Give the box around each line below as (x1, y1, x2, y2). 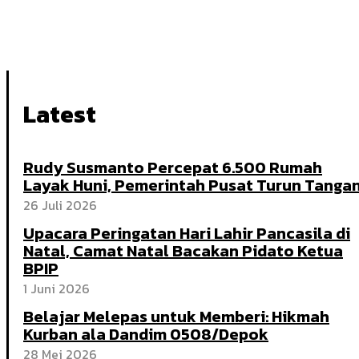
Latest (23, 95, 96, 132)
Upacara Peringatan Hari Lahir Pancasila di (23, 220, 350, 245)
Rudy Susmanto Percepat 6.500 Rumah (23, 155, 322, 179)
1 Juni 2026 (23, 278, 90, 298)
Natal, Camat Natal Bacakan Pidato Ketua (23, 238, 343, 263)
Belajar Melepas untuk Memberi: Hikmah (23, 304, 329, 329)
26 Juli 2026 (23, 195, 97, 215)
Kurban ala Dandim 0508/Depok (23, 321, 268, 346)
